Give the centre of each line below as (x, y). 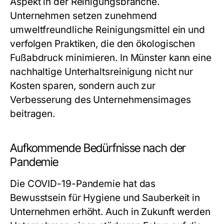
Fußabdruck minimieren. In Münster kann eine (111, 58)
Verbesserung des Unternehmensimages (100, 100)
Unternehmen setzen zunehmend (84, 16)
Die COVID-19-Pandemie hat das (83, 184)
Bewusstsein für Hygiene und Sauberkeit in (105, 198)
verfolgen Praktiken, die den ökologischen (103, 44)
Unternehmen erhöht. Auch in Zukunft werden (110, 212)
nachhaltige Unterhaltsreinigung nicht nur (102, 72)
